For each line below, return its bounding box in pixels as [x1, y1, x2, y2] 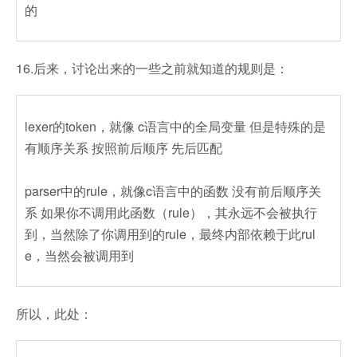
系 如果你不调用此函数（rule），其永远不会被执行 [25, 202, 317, 222]
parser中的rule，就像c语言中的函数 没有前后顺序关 [25, 181, 321, 200]
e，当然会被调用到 [25, 245, 134, 265]
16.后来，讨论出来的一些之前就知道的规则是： [16, 58, 288, 77]
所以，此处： [16, 304, 92, 323]
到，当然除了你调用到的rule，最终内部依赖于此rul [25, 224, 316, 243]
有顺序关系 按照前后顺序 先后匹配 [25, 138, 222, 157]
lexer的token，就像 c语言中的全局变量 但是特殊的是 [25, 116, 326, 135]
